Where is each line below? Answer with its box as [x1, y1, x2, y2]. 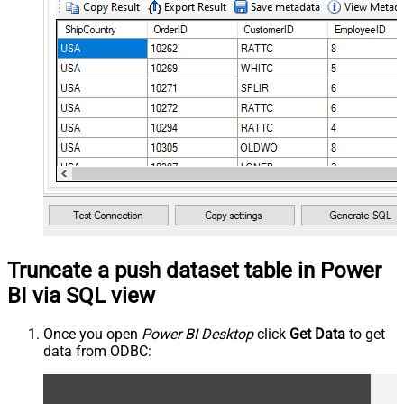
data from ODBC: [43, 343, 151, 361]
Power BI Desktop [142, 326, 253, 344]
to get [345, 326, 385, 344]
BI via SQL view [7, 282, 155, 308]
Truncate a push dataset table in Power [7, 257, 381, 283]
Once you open [43, 326, 142, 344]
